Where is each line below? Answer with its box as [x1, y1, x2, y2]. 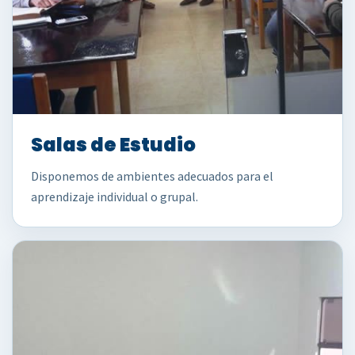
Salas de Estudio [31, 132, 196, 158]
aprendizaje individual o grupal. [31, 189, 198, 204]
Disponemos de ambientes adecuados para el [31, 168, 273, 184]
